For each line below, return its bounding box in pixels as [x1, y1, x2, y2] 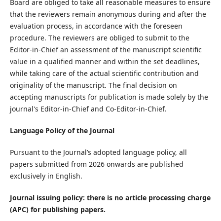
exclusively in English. [9, 171, 82, 181]
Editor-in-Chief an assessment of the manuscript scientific [9, 45, 202, 55]
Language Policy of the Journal [9, 126, 114, 136]
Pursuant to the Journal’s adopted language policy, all [9, 147, 187, 157]
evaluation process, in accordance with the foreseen [9, 21, 183, 31]
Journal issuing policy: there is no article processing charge [9, 193, 211, 203]
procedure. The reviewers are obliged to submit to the [9, 33, 189, 43]
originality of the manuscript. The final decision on [9, 80, 177, 90]
